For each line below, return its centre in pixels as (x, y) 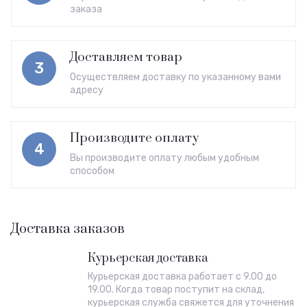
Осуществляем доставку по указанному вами (175, 77)
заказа (86, 9)
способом (92, 171)
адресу (87, 90)
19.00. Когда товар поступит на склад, (176, 290)
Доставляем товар (126, 57)
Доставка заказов (68, 229)
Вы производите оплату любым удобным (164, 158)
